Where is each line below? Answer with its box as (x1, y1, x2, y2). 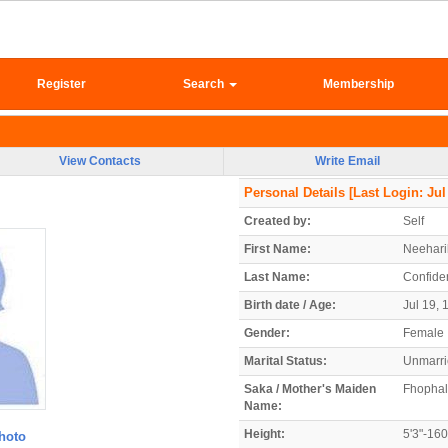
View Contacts (59, 153, 141, 168)
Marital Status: (244, 353, 327, 368)
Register (36, 77, 86, 91)
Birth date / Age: (244, 297, 336, 312)
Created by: (244, 213, 311, 228)
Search (182, 77, 227, 91)
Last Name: (244, 269, 310, 284)
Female (403, 325, 444, 340)
